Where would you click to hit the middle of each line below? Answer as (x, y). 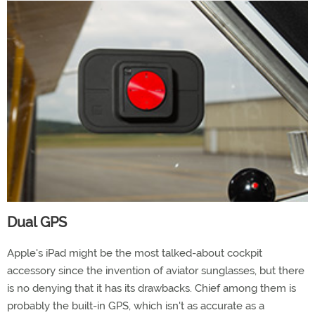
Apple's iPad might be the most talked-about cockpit (135, 253)
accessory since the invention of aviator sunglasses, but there (156, 270)
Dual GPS (37, 222)
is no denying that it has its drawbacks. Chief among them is (152, 288)
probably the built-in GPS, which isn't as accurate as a (136, 306)
